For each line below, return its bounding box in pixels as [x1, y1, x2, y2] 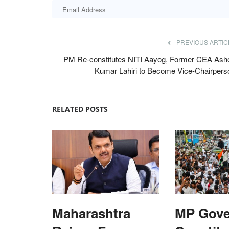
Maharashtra [52, 203, 130, 222]
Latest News [90, 186, 122, 194]
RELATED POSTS [52, 104, 108, 114]
